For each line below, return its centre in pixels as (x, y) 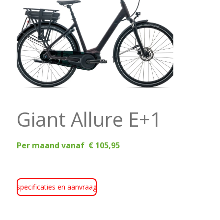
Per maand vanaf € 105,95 (68, 145)
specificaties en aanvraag (56, 187)
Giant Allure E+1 (94, 119)
